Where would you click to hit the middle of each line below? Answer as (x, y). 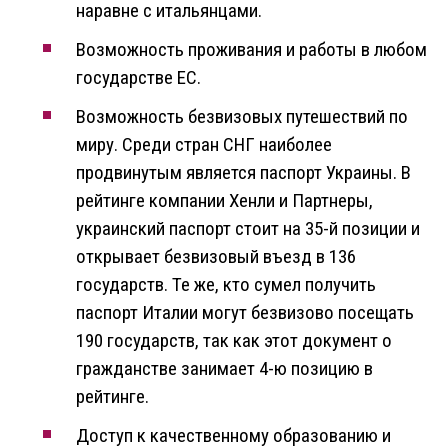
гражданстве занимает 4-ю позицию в (224, 369)
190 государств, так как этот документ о (234, 341)
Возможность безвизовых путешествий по (242, 117)
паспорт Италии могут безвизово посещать (245, 313)
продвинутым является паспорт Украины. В (243, 173)
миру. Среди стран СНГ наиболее (204, 145)
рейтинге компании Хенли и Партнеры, (224, 201)
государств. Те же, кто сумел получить (226, 285)
